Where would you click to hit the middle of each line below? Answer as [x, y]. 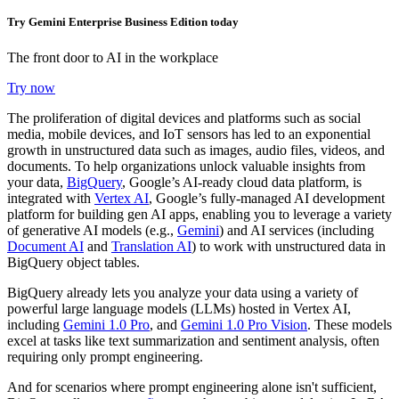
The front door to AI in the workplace [113, 57]
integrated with [51, 198]
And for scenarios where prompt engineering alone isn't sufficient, [192, 387]
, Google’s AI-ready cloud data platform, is [242, 182]
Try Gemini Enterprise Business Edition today [123, 22]
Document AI [45, 246]
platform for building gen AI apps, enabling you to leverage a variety [199, 214]
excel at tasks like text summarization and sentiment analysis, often [193, 340]
